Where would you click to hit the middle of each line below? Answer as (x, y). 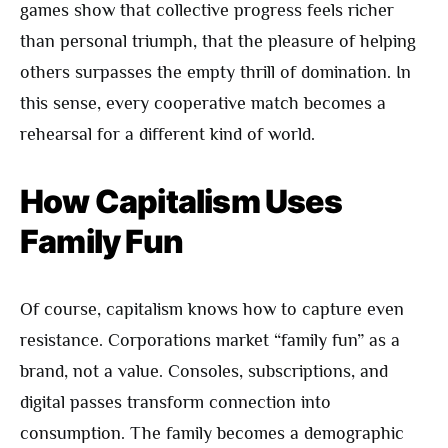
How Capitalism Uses (181, 202)
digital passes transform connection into (175, 402)
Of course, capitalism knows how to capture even (212, 309)
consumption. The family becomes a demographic (212, 433)
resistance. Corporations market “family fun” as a (210, 340)
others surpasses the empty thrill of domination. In (215, 72)
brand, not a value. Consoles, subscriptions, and (204, 371)
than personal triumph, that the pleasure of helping (218, 41)
